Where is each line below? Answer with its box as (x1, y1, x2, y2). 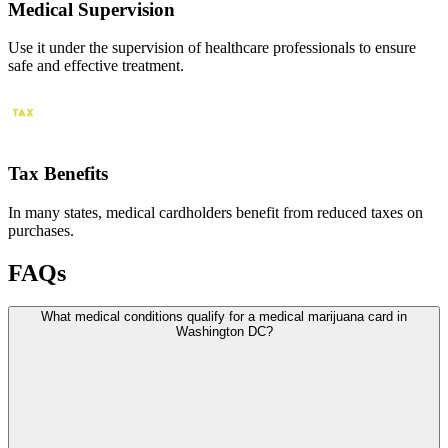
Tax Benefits (8, 162, 108, 184)
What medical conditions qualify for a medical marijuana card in (41, 309, 407, 325)
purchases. (8, 221, 74, 239)
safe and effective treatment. (8, 57, 184, 75)
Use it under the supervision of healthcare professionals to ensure (8, 39, 416, 57)
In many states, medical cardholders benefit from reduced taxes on (8, 203, 423, 221)
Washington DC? (175, 324, 273, 340)
